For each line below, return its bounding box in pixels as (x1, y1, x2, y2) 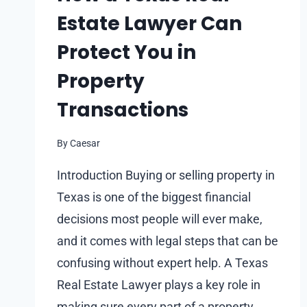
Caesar (70, 137, 101, 149)
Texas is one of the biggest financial (57, 189, 251, 204)
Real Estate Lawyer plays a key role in (57, 277, 260, 292)
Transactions (57, 97, 188, 124)
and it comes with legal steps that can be (57, 233, 278, 248)
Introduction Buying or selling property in (57, 167, 275, 182)
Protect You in (57, 39, 196, 66)
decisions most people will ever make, (57, 211, 262, 226)
